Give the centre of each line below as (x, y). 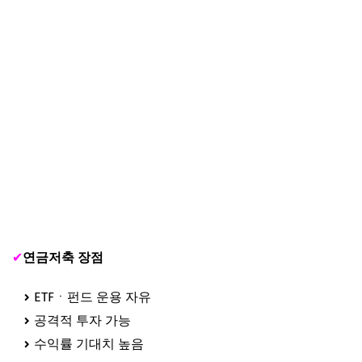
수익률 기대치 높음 (89, 343)
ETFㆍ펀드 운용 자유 (93, 297)
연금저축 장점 (63, 257)
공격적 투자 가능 (82, 320)
